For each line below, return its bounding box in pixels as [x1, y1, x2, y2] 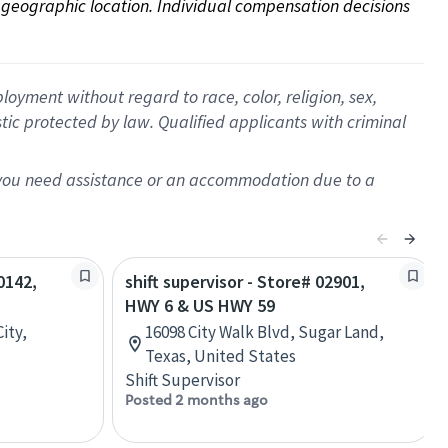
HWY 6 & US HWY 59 [125, 294, 275, 317]
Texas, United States [145, 345, 296, 367]
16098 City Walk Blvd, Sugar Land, [145, 321, 384, 343]
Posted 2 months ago [125, 391, 268, 409]
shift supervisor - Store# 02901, [125, 270, 365, 293]
